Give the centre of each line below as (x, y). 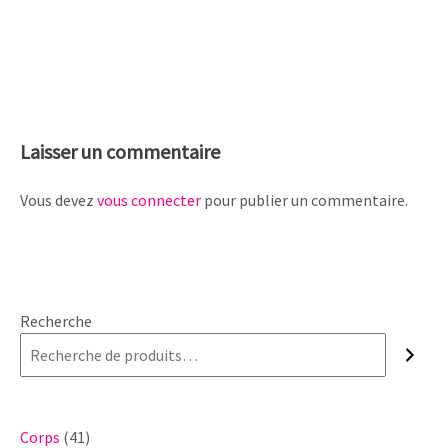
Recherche (56, 321)
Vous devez (58, 200)
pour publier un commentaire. (304, 200)
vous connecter (149, 200)
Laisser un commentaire (120, 152)
